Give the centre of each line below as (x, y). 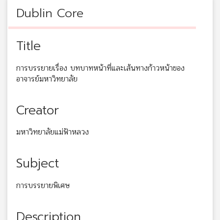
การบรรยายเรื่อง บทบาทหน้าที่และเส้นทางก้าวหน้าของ (100, 68)
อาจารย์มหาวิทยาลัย (47, 79)
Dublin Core (50, 13)
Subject (38, 164)
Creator (38, 110)
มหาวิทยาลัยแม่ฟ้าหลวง (53, 132)
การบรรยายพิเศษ (43, 186)
